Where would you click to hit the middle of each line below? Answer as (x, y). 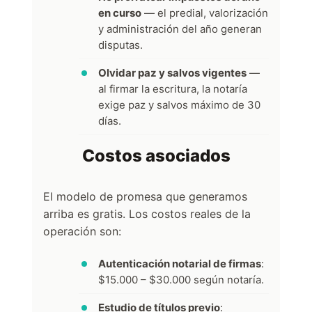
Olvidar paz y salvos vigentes (172, 72)
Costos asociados (156, 155)
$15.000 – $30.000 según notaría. (181, 279)
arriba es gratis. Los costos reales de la (147, 213)
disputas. (120, 45)
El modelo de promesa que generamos (145, 196)
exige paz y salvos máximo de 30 (179, 104)
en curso (120, 13)
